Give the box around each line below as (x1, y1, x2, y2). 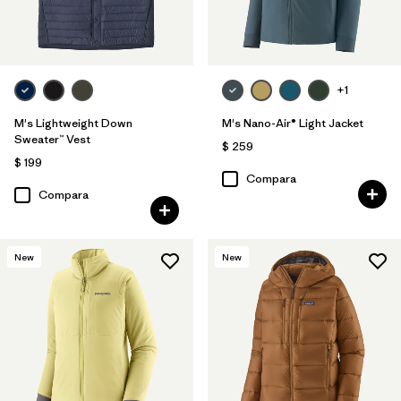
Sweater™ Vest (14, 131, 90, 147)
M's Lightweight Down (14, 115, 132, 131)
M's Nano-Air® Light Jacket (221, 115, 363, 131)
